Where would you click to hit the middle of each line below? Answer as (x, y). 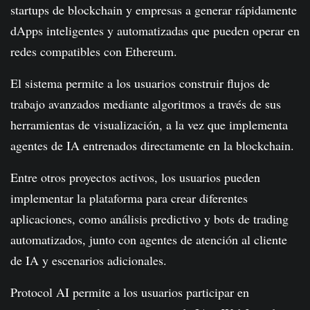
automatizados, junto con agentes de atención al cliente (149, 240)
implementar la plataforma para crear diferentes (129, 198)
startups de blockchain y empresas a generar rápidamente (154, 10)
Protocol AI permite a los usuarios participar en (130, 292)
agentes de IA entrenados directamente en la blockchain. (152, 146)
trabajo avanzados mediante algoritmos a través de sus (146, 104)
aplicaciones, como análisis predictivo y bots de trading (149, 219)
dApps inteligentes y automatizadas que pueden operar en (155, 31)
